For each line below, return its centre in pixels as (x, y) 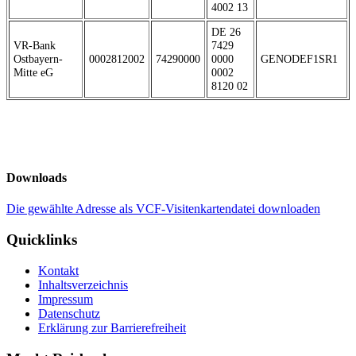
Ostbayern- (38, 58)
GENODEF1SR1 (299, 58)
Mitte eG (33, 72)
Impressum (66, 299)
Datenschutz (69, 313)
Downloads (37, 178)
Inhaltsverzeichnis (83, 284)
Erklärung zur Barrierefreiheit (112, 327)
